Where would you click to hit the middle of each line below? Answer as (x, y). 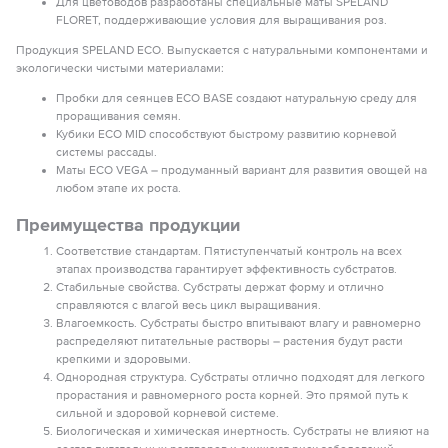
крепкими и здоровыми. (123, 359)
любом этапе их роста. (118, 188)
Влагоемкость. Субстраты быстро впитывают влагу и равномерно (238, 323)
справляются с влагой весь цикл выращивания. (188, 305)
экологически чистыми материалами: (120, 68)
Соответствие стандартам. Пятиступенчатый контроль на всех (229, 251)
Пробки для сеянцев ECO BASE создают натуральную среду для (236, 98)
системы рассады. (106, 152)
